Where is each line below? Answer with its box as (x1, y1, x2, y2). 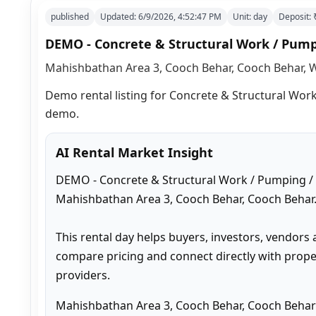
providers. (56, 267, 110, 283)
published (51, 10, 89, 23)
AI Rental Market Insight (56, 143, 213, 161)
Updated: (100, 10, 138, 23)
